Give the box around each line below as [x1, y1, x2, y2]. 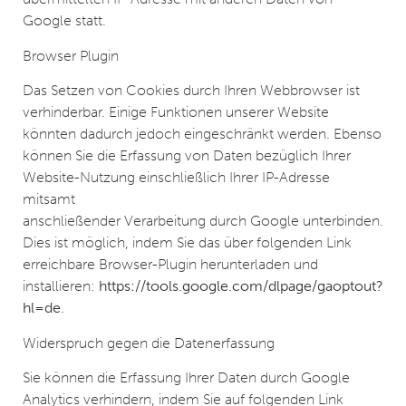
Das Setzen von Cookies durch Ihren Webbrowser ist [23, 82, 360, 100]
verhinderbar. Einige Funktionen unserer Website [23, 103, 329, 121]
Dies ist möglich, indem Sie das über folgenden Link [23, 234, 352, 252]
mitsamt [23, 190, 75, 208]
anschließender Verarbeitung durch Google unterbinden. [23, 212, 383, 230]
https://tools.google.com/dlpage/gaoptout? [99, 277, 383, 295]
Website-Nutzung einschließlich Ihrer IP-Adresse [23, 169, 330, 187]
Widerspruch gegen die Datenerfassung [23, 333, 275, 352]
